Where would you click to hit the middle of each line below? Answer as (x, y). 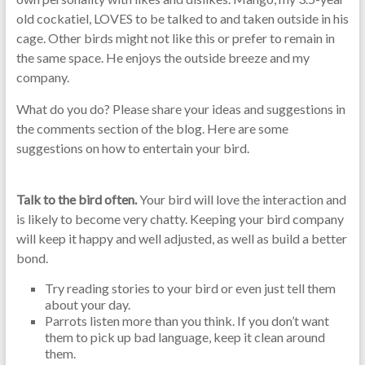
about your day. (87, 304)
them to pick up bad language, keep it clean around (185, 337)
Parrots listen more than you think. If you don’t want (187, 321)
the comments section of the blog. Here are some (152, 128)
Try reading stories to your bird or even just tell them (190, 288)
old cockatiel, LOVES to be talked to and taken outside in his (182, 18)
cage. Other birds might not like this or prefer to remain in (175, 38)
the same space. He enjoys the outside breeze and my (163, 57)
